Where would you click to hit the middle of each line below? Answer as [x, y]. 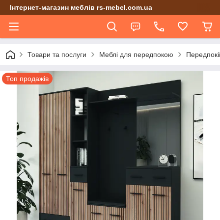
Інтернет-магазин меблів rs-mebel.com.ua [81, 7]
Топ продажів [27, 79]
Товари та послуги [57, 55]
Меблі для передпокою [136, 55]
